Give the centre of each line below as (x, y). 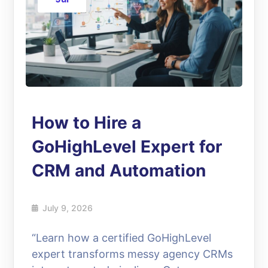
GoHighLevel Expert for (127, 146)
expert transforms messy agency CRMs (133, 254)
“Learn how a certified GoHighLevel (122, 237)
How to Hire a (87, 122)
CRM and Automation (119, 170)
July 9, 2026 (68, 208)
